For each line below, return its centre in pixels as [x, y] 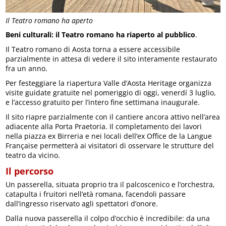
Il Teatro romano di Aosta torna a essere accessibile [93, 49]
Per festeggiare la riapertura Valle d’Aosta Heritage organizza [109, 83]
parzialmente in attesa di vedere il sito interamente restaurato [111, 59]
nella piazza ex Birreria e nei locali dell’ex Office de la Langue [109, 136]
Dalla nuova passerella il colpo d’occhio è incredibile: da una [108, 218]
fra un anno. [27, 68]
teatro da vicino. [33, 155]
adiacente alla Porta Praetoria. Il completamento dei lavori [104, 126]
